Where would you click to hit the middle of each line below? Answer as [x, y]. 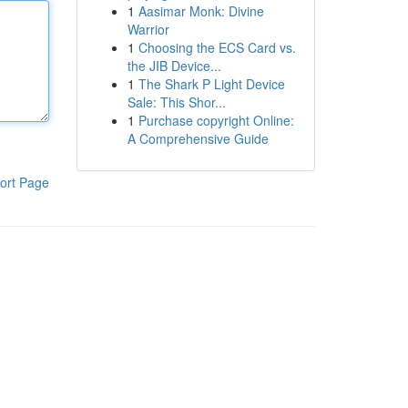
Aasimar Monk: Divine [201, 11]
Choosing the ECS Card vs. [217, 47]
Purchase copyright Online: [216, 120]
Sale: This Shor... [176, 102]
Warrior [148, 29]
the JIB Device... [174, 66]
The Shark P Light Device [211, 84]
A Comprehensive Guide [198, 138]
